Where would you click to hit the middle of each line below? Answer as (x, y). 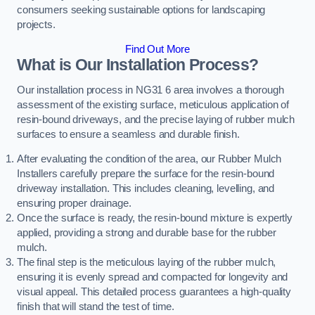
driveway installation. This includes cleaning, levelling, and (146, 189)
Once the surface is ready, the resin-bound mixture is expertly (155, 218)
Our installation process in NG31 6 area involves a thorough (150, 90)
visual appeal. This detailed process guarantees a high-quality (154, 292)
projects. (36, 24)
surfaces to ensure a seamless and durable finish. (128, 134)
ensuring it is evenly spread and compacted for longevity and (153, 277)
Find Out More (157, 50)
